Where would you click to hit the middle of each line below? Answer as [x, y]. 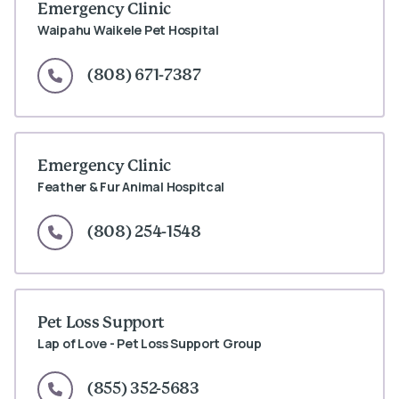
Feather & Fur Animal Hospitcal [131, 186]
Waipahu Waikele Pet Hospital [128, 29]
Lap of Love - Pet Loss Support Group [150, 343]
